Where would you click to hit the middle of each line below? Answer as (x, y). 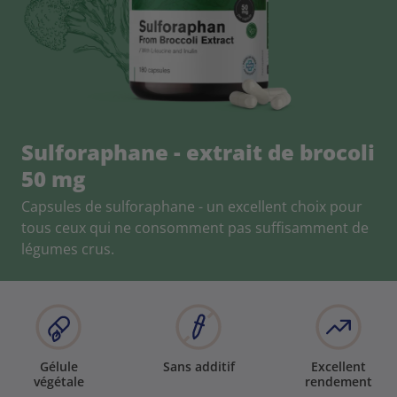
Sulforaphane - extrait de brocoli (198, 152)
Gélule (58, 366)
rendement (339, 381)
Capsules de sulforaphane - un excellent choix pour (192, 206)
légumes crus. (68, 249)
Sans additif (198, 366)
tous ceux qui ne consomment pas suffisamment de (195, 227)
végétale (58, 381)
